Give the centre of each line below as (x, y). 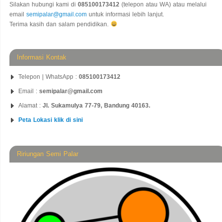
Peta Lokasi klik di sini (51, 120)
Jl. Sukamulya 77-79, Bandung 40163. (96, 105)
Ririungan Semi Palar (48, 154)
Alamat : (30, 105)
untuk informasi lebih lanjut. (125, 14)
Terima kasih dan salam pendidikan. (60, 24)
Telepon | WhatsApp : (49, 77)
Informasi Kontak (42, 57)
